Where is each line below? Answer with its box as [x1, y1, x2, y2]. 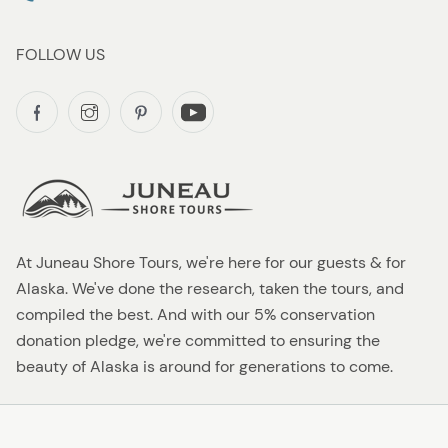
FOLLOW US [16, 44, 105, 66]
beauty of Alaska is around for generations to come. [16, 356, 393, 378]
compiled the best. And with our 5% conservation [16, 304, 375, 326]
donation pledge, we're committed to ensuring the [16, 330, 380, 352]
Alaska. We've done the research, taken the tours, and [16, 278, 404, 300]
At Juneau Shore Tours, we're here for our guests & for [16, 252, 406, 274]
